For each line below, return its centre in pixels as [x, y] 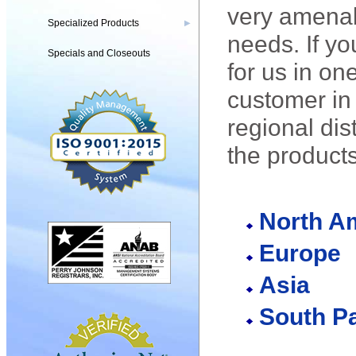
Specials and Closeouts [99, 53]
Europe [300, 253]
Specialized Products [93, 23]
